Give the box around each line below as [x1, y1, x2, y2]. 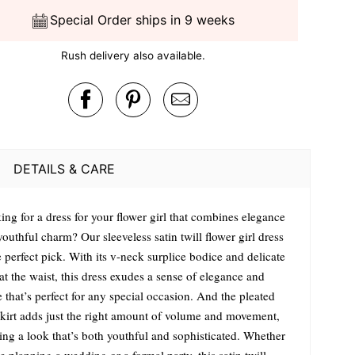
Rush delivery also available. [60, 49, 205, 63]
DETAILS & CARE [13, 160, 115, 177]
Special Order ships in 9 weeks [50, 12, 235, 29]
